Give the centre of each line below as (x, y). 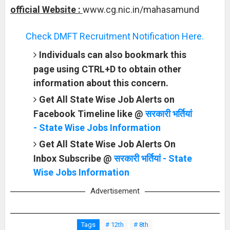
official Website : (46, 9)
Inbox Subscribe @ (73, 158)
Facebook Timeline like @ (89, 114)
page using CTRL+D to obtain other (107, 69)
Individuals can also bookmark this (112, 55)
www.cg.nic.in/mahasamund (141, 9)
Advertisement (115, 191)
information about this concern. (101, 83)
